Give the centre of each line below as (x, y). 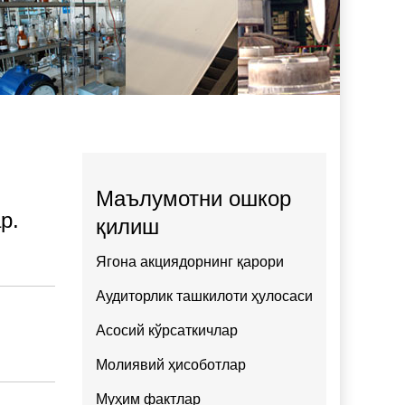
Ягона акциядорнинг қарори (190, 262)
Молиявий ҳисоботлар (171, 365)
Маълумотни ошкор (193, 198)
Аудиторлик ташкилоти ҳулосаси (204, 296)
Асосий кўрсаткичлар (167, 330)
